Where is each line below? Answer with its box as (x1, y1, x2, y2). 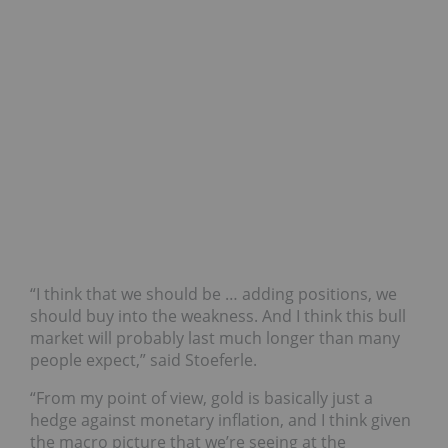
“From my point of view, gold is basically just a (30, 387, 373, 410)
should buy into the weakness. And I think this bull (30, 305, 406, 328)
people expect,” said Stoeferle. (30, 349, 257, 372)
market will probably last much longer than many (30, 327, 400, 350)
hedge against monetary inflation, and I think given (30, 409, 411, 432)
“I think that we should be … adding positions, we (30, 283, 397, 306)
